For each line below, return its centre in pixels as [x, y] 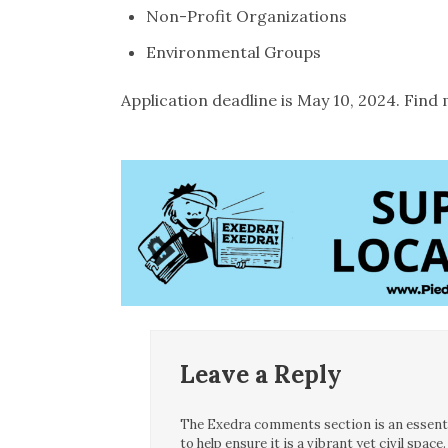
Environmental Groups [233, 52]
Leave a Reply [260, 374]
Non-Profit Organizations [246, 16]
